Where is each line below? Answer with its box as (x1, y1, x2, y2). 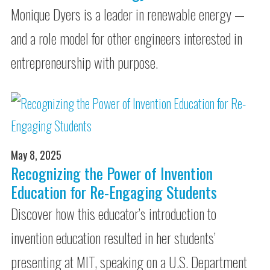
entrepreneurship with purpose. (11, 51, 159, 73)
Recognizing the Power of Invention (11, 162, 213, 185)
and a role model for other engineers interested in (11, 27, 243, 49)
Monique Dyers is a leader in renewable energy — (11, 3, 245, 25)
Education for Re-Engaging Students (11, 180, 218, 204)
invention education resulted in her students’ (11, 227, 216, 248)
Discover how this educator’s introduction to (11, 202, 217, 224)
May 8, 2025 (11, 147, 62, 163)
